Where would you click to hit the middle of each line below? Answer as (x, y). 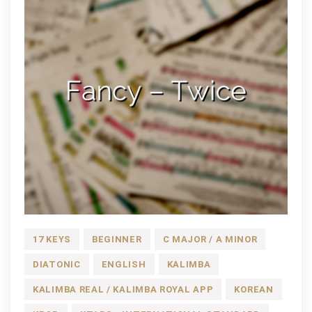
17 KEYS (52, 239)
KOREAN (254, 289)
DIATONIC (57, 264)
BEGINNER (117, 239)
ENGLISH (124, 264)
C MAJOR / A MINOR (210, 239)
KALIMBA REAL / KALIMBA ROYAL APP (123, 289)
